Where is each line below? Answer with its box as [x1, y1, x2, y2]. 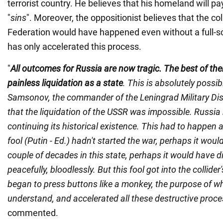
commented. [7, 208, 58, 219]
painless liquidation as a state [7, 78, 123, 89]
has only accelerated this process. [7, 41, 141, 52]
